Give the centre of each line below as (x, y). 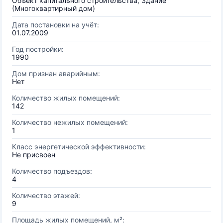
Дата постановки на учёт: (56, 25)
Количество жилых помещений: (66, 98)
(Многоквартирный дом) (54, 8)
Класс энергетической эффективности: (79, 147)
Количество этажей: (46, 195)
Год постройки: (38, 49)
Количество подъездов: (52, 171)
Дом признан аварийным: (56, 73)
